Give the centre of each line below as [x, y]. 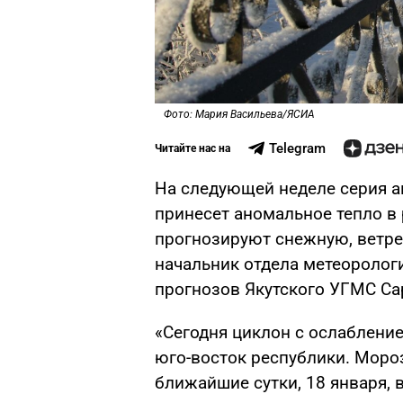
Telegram [297, 148]
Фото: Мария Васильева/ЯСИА [239, 114]
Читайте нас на [193, 148]
